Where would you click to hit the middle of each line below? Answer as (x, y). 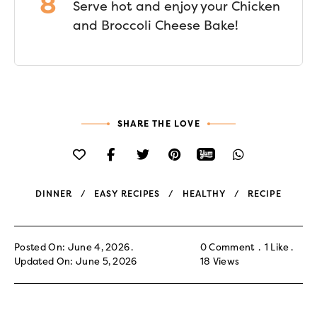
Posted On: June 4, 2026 (72, 247)
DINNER (54, 194)
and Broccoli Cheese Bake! (156, 25)
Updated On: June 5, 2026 (76, 261)
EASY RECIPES (127, 194)
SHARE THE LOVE (159, 123)
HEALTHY (204, 194)
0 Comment (227, 247)
